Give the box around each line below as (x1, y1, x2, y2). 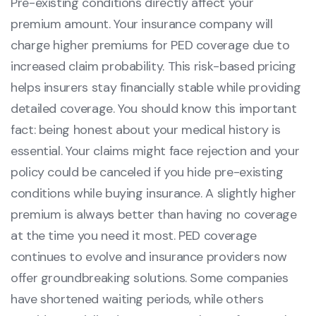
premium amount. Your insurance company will (11, 16, 273, 33)
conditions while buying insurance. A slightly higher (11, 185, 296, 202)
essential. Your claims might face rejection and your (11, 142, 300, 160)
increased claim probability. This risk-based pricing (11, 58, 296, 75)
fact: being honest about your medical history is (11, 121, 281, 139)
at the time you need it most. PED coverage (11, 227, 257, 245)
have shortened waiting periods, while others (11, 291, 264, 308)
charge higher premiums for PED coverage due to (11, 37, 290, 54)
